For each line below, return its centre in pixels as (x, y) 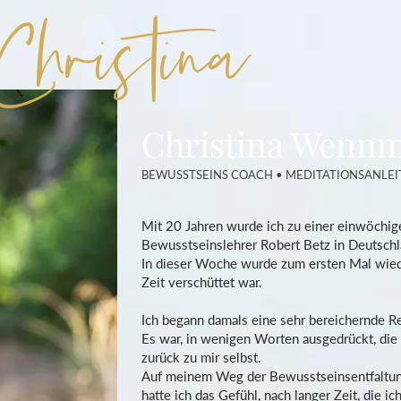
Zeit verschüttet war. (204, 282)
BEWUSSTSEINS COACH (209, 175)
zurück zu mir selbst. (203, 357)
